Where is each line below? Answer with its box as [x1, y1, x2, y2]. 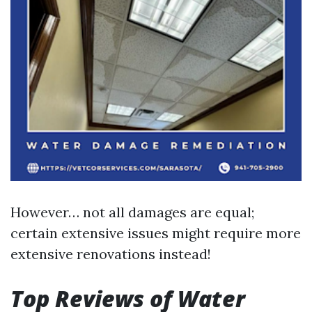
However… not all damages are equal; [10, 203, 254, 221]
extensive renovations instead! [10, 245, 211, 263]
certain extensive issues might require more [10, 224, 301, 242]
